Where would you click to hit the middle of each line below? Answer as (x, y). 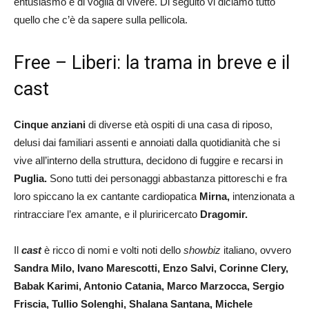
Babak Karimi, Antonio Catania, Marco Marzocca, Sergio (149, 286)
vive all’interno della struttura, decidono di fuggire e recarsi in (148, 160)
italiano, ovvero (256, 250)
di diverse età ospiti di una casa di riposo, (179, 124)
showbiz (202, 250)
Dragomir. (224, 214)
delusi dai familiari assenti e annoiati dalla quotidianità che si (147, 142)
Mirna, (216, 196)
